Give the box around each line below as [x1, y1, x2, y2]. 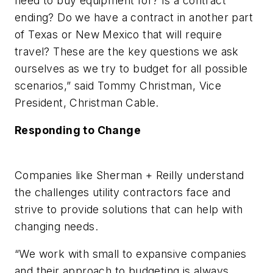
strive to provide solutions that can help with [15, 202, 243, 216]
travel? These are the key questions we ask [15, 44, 239, 58]
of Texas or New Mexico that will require [15, 27, 222, 41]
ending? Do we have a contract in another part [15, 10, 253, 24]
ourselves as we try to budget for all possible [15, 62, 248, 75]
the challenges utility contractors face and [15, 185, 231, 199]
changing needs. [15, 219, 98, 233]
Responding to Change [15, 124, 141, 137]
